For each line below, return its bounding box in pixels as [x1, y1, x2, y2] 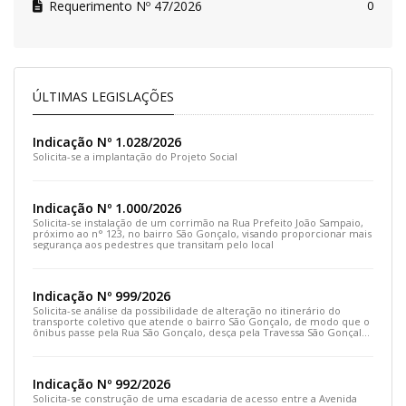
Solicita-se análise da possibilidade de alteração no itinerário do [32, 304, 341, 318]
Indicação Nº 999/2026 [32, 287, 170, 305]
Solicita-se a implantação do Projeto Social [32, 150, 237, 164]
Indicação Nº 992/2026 [32, 375, 170, 393]
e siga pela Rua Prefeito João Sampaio [32, 336, 215, 351]
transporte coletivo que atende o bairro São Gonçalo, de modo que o [32, 314, 370, 329]
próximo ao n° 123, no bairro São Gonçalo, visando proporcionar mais [32, 227, 372, 241]
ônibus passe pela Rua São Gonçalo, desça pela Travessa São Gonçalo [32, 325, 368, 340]
